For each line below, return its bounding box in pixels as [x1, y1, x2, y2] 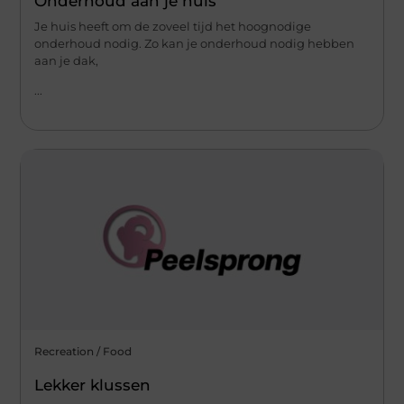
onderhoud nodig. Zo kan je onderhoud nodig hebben [34, 35, 355, 50]
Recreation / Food [34, 344, 133, 359]
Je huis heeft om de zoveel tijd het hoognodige [34, 18, 312, 33]
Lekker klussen [34, 376, 151, 395]
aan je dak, [34, 52, 99, 68]
